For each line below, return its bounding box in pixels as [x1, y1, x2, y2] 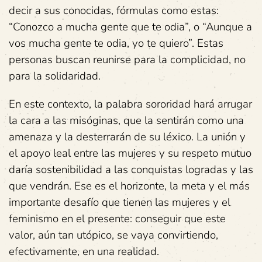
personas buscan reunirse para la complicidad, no [9, 52, 246, 67]
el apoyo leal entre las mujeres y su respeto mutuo [9, 146, 251, 161]
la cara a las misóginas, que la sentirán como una [9, 113, 244, 128]
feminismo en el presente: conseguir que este [9, 211, 226, 226]
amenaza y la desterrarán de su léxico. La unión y [9, 129, 246, 144]
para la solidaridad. [9, 68, 101, 84]
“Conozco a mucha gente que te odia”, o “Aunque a [9, 19, 252, 35]
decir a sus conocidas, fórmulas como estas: [9, 3, 219, 18]
